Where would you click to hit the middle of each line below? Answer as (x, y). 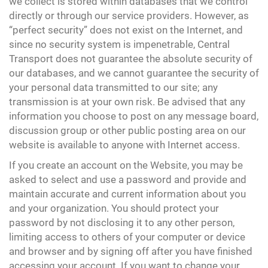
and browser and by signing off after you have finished (131, 251)
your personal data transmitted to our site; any (113, 87)
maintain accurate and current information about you (127, 194)
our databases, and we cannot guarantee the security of (134, 73)
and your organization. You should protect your (114, 208)
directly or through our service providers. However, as (129, 16)
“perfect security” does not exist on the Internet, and (126, 30)
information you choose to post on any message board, (134, 116)
